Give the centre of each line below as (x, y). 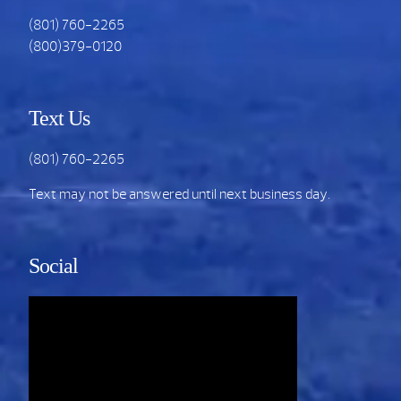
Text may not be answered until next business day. (179, 195)
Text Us (59, 119)
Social (53, 266)
